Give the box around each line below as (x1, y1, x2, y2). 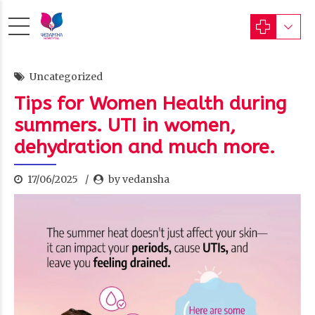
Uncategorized (30, 70, 103, 83)
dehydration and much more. (14, 136, 275, 158)
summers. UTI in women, (14, 114, 236, 136)
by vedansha (108, 173, 169, 186)
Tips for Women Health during (14, 92, 287, 115)
